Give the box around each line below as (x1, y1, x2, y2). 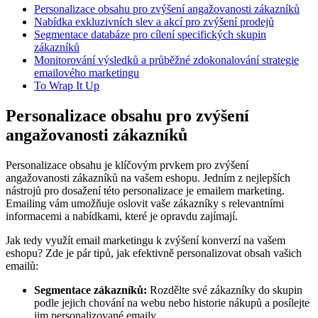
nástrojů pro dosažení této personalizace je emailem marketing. (6, 184, 285, 197)
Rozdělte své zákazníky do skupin (147, 283, 302, 296)
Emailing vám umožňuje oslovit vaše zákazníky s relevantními (6, 197, 284, 209)
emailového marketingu (34, 66, 139, 79)
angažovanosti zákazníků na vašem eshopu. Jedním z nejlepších (6, 171, 290, 184)
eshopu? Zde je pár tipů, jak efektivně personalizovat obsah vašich (6, 246, 302, 259)
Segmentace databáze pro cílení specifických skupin (34, 28, 266, 40)
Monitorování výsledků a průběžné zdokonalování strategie (34, 53, 299, 66)
